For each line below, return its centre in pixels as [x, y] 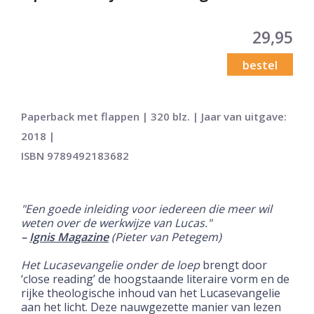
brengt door [233, 265]
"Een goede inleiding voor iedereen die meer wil [146, 209]
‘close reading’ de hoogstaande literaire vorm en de [155, 279]
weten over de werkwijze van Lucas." [116, 223]
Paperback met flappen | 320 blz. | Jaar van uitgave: [154, 116]
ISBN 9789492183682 [75, 155]
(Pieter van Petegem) [165, 237]
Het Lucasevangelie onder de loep [110, 265]
